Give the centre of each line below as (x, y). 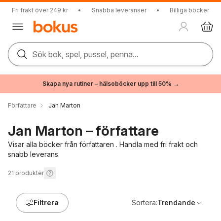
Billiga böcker (189, 10)
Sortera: (145, 203)
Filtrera (46, 203)
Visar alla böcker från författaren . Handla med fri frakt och (103, 144)
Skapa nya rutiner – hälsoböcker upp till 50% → (110, 84)
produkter (30, 173)
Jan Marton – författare (83, 131)
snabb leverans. (34, 154)
